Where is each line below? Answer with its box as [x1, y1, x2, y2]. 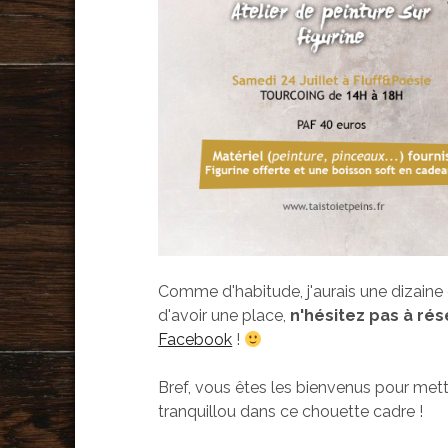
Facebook [158, 330, 233, 350]
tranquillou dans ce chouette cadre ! [158, 402, 424, 422]
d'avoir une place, [158, 306, 291, 326]
